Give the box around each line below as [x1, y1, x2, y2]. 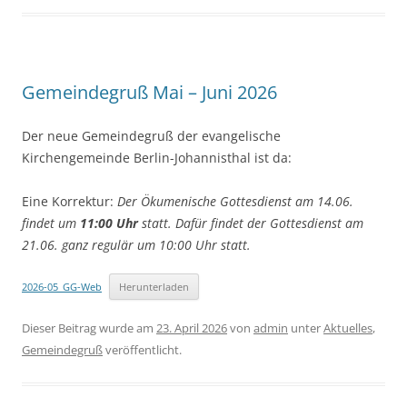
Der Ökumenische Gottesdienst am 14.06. [117, 193, 353, 211]
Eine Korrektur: [22, 193, 117, 211]
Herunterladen [119, 280, 190, 294]
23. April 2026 [156, 320, 227, 337]
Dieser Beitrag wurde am [22, 320, 156, 337]
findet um [22, 214, 80, 233]
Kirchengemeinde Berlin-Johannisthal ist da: [22, 149, 292, 167]
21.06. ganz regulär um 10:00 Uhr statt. [22, 236, 254, 254]
